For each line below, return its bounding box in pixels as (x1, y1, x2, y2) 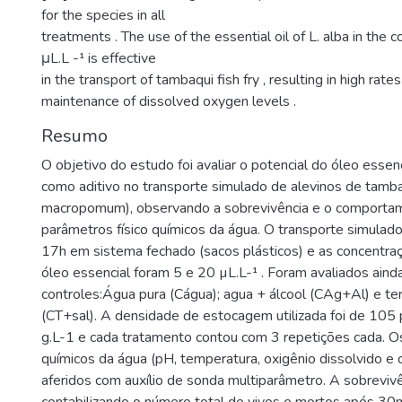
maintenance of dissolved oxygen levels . (41, 92, 296, 111)
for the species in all (41, 5, 165, 25)
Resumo (41, 124, 108, 148)
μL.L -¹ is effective (41, 48, 156, 68)
